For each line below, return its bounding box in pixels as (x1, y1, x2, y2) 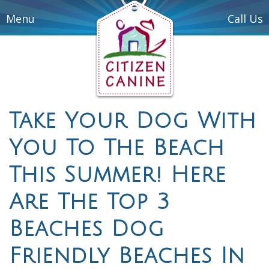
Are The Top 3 (9, 190, 170, 214)
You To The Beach (9, 136, 225, 160)
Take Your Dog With (9, 109, 256, 133)
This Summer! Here (9, 163, 226, 187)
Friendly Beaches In (9, 244, 245, 268)
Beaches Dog (9, 217, 165, 241)
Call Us (228, 11, 263, 26)
